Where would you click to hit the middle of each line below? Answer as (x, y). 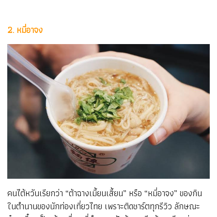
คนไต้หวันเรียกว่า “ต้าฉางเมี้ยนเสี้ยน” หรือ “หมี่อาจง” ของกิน (105, 193)
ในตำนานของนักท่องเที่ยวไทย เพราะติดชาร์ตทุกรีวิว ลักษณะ (104, 206)
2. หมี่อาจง (26, 30)
